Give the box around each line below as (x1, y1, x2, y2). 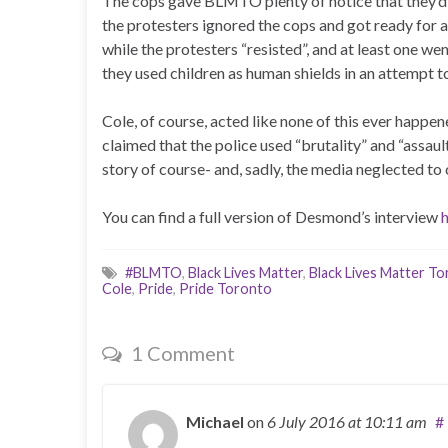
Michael (186, 411, 244, 431)
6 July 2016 (267, 411, 348, 431)
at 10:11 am (348, 411, 427, 431)
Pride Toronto (179, 279, 272, 297)
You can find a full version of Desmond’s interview (102, 206, 441, 226)
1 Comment (127, 340, 235, 365)
